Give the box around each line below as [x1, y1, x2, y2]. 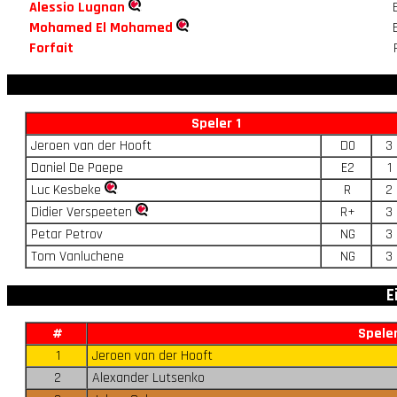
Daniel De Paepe [30, 158, 123, 177]
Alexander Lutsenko [91, 369, 205, 388]
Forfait [28, 38, 74, 58]
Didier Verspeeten [30, 202, 136, 222]
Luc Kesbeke [30, 180, 105, 199]
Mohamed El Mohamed [28, 18, 173, 37]
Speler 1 [191, 113, 241, 133]
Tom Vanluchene [30, 246, 124, 266]
